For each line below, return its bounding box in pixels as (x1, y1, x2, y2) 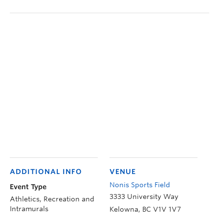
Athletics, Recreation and (10, 195, 94, 203)
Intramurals (10, 204, 48, 213)
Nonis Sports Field (109, 180, 170, 189)
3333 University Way (109, 192, 178, 200)
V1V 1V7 (153, 205, 181, 213)
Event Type (10, 182, 46, 191)
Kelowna (109, 205, 138, 213)
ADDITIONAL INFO (10, 167, 82, 175)
